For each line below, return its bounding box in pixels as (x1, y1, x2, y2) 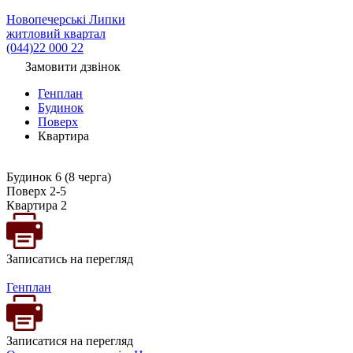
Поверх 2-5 (6, 184, 66, 199)
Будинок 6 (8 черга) (6, 170, 111, 184)
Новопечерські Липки (6, 13, 125, 27)
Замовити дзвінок (25, 60, 121, 74)
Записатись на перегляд (6, 252, 133, 266)
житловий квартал (6, 27, 106, 41)
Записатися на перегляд (6, 334, 133, 348)
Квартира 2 (6, 199, 67, 213)
